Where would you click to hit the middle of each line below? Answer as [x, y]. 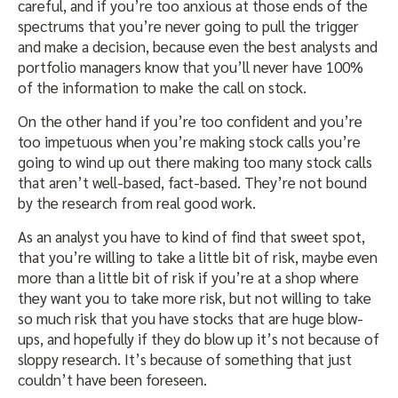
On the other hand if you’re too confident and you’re [190, 121]
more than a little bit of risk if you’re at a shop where [188, 278]
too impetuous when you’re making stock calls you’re [189, 142]
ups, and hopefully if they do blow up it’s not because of [199, 339]
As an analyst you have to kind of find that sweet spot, [191, 237]
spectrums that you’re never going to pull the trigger [188, 26]
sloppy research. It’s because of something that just [185, 359]
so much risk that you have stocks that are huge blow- [191, 318]
